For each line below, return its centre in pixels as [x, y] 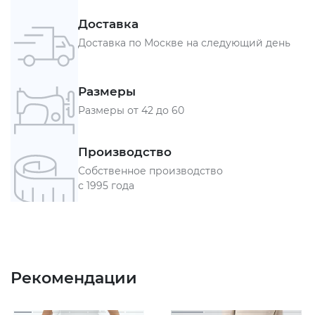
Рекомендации [74, 278]
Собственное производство [150, 171]
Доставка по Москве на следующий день [184, 43]
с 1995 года [106, 185]
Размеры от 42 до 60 [131, 111]
